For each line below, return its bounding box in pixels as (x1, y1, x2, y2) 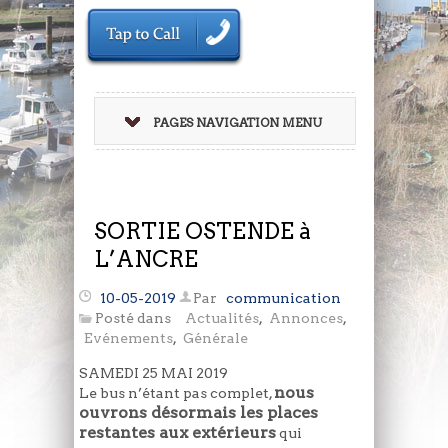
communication (226, 290, 341, 307)
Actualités (185, 310, 259, 327)
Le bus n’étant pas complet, (79, 385, 274, 402)
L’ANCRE (94, 246, 198, 273)
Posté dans (95, 310, 171, 327)
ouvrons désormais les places (79, 403, 318, 423)
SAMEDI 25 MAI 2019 (79, 365, 228, 382)
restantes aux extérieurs (79, 423, 276, 443)
